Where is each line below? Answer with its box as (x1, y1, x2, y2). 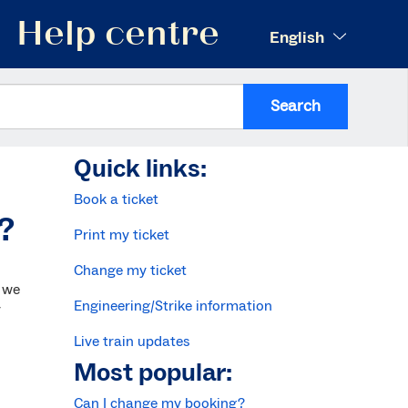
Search (270, 95, 321, 117)
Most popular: (73, 355, 232, 389)
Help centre (15, 20, 219, 54)
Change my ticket (73, 260, 187, 280)
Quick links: (73, 151, 207, 185)
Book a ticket (73, 189, 158, 209)
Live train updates (73, 331, 189, 351)
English (269, 26, 324, 48)
